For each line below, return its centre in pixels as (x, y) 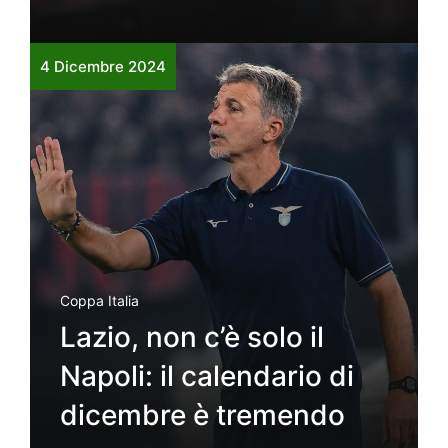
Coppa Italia (99, 300)
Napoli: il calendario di (207, 375)
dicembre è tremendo (202, 414)
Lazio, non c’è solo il (192, 336)
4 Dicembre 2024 (103, 66)
